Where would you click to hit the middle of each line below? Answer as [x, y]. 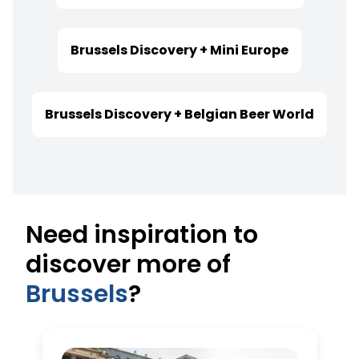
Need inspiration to [142, 235]
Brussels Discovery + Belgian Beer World [179, 115]
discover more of [128, 265]
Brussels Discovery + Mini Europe [179, 50]
